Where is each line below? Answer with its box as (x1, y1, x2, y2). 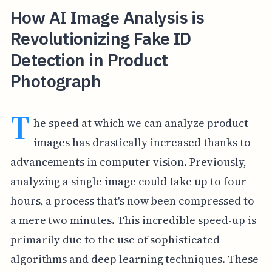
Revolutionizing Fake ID (10, 27, 191, 50)
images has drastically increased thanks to (33, 134, 251, 150)
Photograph (10, 69, 101, 92)
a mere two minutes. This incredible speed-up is (10, 212, 256, 228)
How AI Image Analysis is (10, 5, 205, 29)
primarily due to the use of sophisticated (10, 231, 220, 247)
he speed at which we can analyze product (33, 115, 249, 131)
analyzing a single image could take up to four (10, 173, 246, 189)
